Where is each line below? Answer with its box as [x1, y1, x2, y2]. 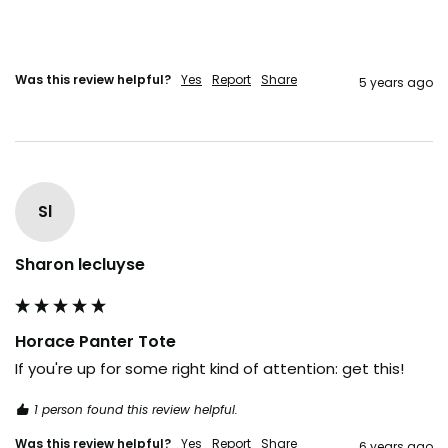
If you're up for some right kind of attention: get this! [15, 357, 404, 379]
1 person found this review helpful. [34, 400, 238, 418]
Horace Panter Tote [15, 329, 176, 353]
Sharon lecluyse [15, 252, 145, 276]
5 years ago [359, 73, 433, 91]
